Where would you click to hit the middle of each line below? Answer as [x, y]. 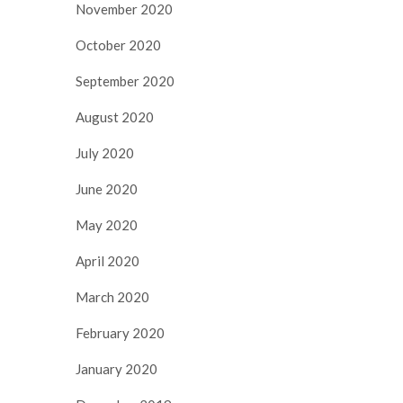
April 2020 [107, 260]
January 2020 [116, 368]
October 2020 [118, 45]
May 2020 [107, 224]
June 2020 [107, 188]
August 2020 [115, 116]
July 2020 [105, 152]
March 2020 [112, 296]
